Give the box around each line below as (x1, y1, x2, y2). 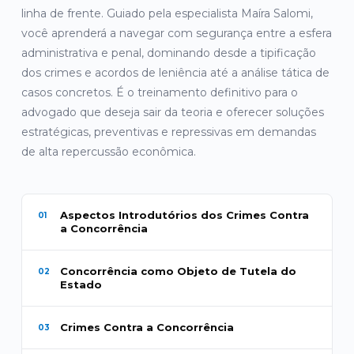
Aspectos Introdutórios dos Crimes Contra (59, 209, 309, 221)
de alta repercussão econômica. (21, 145, 196, 159)
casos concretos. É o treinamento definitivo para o (21, 85, 298, 100)
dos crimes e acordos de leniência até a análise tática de (21, 66, 330, 80)
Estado (59, 278, 102, 291)
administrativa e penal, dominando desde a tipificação (21, 46, 316, 60)
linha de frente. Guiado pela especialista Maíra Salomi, (21, 6, 313, 21)
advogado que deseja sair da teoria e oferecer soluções (21, 105, 324, 119)
